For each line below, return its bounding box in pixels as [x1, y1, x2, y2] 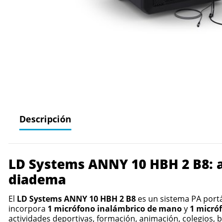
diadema [8, 170, 66, 189]
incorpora [8, 203, 48, 215]
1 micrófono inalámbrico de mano [47, 203, 182, 215]
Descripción [19, 113, 71, 125]
